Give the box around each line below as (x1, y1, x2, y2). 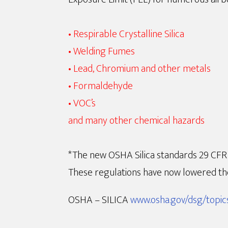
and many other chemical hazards (68, 112, 205, 130)
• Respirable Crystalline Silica (68, 25, 185, 43)
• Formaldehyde (68, 77, 133, 95)
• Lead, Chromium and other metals (68, 60, 211, 78)
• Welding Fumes (68, 43, 135, 61)
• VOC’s (68, 95, 96, 112)
